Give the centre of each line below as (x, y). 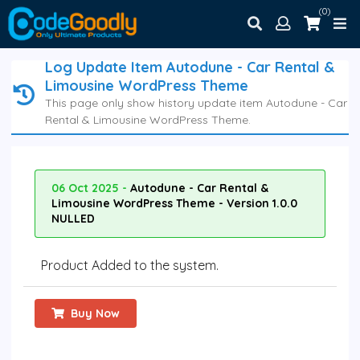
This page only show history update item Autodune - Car (196, 103)
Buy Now (96, 314)
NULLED (73, 219)
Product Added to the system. (130, 266)
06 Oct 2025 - (91, 188)
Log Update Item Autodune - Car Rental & (190, 67)
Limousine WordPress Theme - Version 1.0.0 (174, 204)
